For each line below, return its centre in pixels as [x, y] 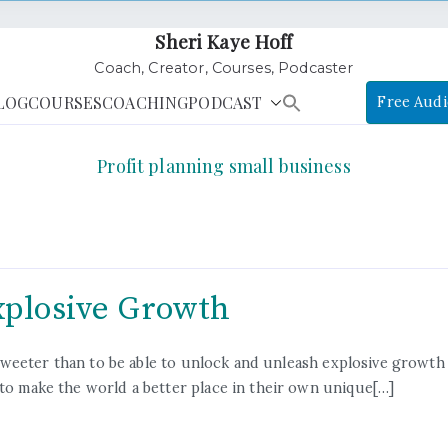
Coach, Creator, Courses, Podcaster [224, 68]
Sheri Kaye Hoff [224, 41]
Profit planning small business [224, 166]
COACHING [145, 102]
